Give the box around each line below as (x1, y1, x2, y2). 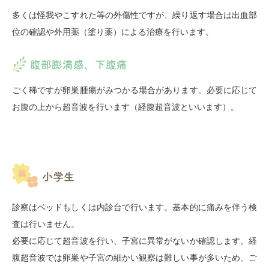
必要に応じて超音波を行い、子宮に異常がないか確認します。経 (12, 235, 257, 246)
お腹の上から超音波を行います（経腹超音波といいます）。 (12, 101, 239, 112)
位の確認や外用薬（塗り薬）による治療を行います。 (12, 27, 214, 37)
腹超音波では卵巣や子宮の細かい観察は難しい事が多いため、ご (12, 252, 257, 262)
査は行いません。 (12, 219, 79, 229)
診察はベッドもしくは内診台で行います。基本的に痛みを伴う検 (12, 202, 257, 212)
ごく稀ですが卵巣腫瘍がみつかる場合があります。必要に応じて (12, 85, 257, 95)
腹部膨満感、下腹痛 (30, 59, 127, 70)
